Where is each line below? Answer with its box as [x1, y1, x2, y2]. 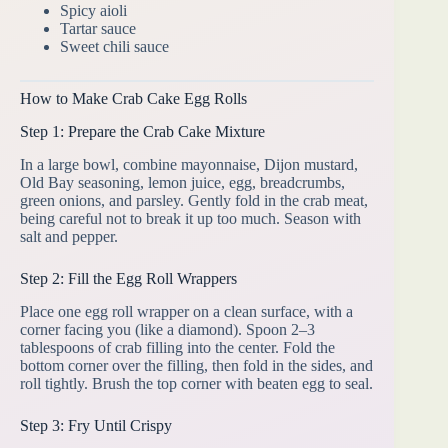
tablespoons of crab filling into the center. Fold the [20, 338, 335, 356]
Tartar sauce [60, 20, 136, 38]
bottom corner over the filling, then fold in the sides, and [20, 356, 373, 374]
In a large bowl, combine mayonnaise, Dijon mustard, [20, 155, 358, 173]
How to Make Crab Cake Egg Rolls [20, 90, 247, 108]
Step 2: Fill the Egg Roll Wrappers [20, 269, 237, 287]
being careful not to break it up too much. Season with [20, 209, 361, 227]
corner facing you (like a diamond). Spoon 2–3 [20, 320, 315, 338]
